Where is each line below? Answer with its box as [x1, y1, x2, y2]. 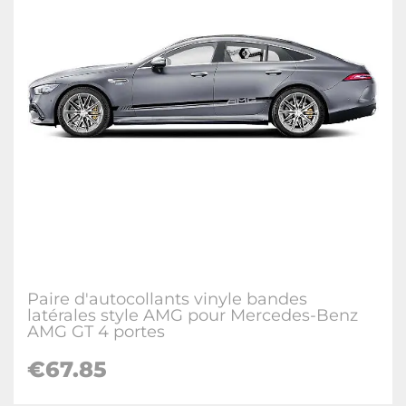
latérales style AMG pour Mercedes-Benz [27, 305, 358, 325]
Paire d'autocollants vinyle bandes [27, 289, 307, 309]
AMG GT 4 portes [27, 322, 165, 342]
